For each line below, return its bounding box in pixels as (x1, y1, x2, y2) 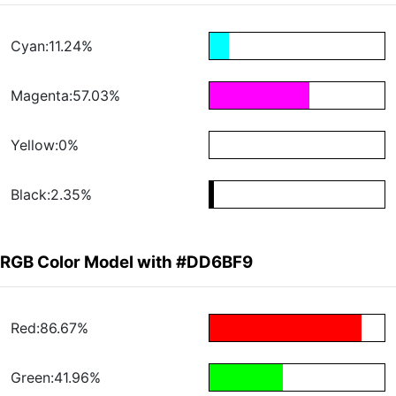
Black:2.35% (11, 186, 92, 204)
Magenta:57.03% (11, 87, 120, 105)
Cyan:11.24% (11, 37, 93, 56)
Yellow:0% (11, 136, 79, 155)
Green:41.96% (11, 369, 101, 387)
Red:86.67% (11, 319, 88, 338)
